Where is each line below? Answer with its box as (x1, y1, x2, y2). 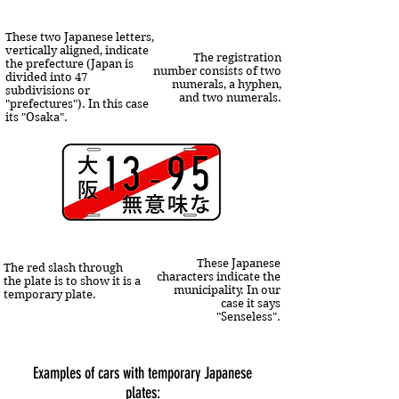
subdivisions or (5, 83, 90, 97)
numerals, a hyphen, (172, 77, 281, 91)
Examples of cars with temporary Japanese (33, 362, 252, 383)
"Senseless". (216, 309, 281, 323)
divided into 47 (5, 69, 87, 84)
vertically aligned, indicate (5, 43, 149, 57)
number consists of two (153, 63, 281, 77)
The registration (193, 50, 281, 64)
